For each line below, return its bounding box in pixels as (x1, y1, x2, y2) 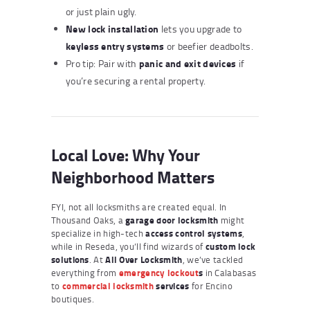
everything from (51, 266, 119, 279)
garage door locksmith (125, 213, 219, 226)
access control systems (145, 226, 242, 239)
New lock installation (66, 21, 159, 36)
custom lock (206, 239, 256, 253)
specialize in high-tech (51, 226, 146, 239)
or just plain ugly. (66, 4, 137, 18)
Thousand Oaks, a (51, 213, 126, 226)
